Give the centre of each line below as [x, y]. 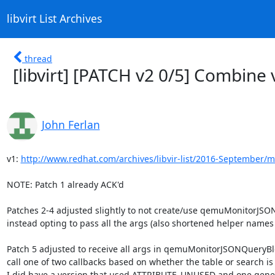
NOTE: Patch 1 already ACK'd [65, 184]
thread [38, 58]
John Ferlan [71, 124]
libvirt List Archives [54, 19]
